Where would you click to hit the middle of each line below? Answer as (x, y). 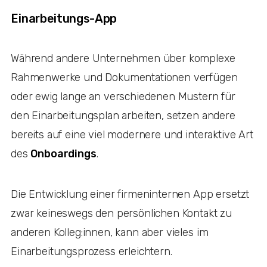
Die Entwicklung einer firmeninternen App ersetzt (130, 195)
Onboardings (63, 154)
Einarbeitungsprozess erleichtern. (93, 252)
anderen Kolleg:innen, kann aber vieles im (110, 233)
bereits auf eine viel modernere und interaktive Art (132, 135)
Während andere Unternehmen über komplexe (123, 59)
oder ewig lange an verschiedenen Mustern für (123, 97)
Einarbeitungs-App (66, 19)
